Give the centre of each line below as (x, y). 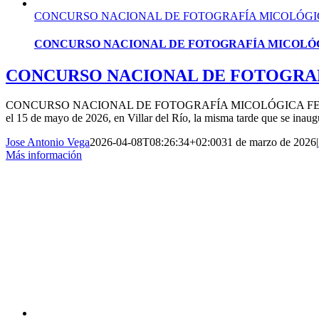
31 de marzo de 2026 (269, 142)
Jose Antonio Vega (48, 142)
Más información (44, 155)
